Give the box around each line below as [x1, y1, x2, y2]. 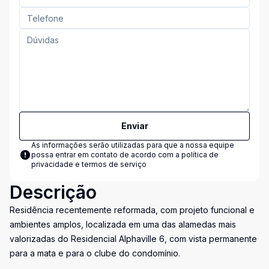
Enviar [121, 121, 148, 131]
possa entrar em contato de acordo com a [31, 150, 181, 159]
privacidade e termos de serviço [31, 160, 147, 169]
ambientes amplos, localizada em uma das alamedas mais [10, 219, 236, 229]
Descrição [10, 181, 97, 203]
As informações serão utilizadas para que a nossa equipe [31, 141, 234, 150]
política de [181, 150, 219, 159]
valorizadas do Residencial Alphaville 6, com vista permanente [10, 234, 257, 244]
